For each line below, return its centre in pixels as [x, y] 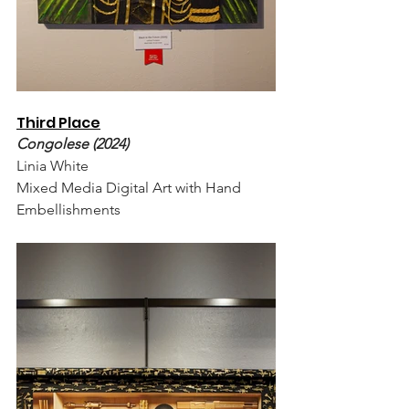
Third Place [58, 122]
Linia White [52, 165]
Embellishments [68, 209]
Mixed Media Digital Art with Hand [131, 187]
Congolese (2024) [73, 143]
